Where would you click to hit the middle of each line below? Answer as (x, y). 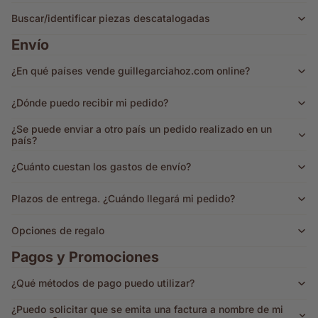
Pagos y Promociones (85, 257)
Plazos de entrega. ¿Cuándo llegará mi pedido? (123, 199)
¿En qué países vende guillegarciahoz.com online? (131, 71)
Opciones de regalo (58, 231)
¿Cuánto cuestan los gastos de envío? (101, 167)
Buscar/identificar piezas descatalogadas (111, 18)
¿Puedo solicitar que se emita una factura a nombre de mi (147, 309)
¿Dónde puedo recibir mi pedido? (90, 103)
